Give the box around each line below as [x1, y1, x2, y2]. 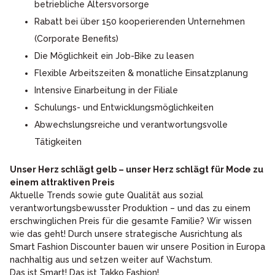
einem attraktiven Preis [10, 177, 114, 188]
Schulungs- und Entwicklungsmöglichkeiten [34, 103, 214, 113]
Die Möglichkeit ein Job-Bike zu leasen [34, 51, 194, 61]
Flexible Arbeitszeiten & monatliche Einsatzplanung [34, 68, 248, 79]
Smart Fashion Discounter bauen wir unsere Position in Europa [10, 242, 265, 252]
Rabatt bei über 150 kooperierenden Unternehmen [34, 17, 245, 27]
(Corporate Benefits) [34, 34, 118, 44]
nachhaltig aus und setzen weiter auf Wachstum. [10, 255, 212, 265]
